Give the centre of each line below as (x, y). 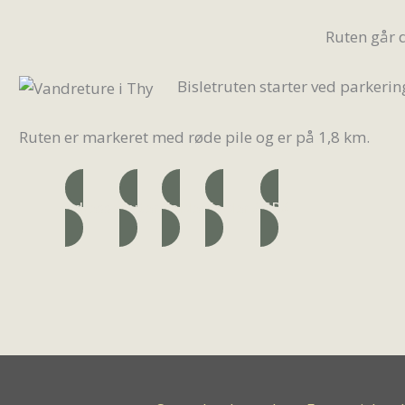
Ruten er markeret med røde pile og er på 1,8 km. (194, 137)
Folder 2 (233, 207)
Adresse (92, 207)
